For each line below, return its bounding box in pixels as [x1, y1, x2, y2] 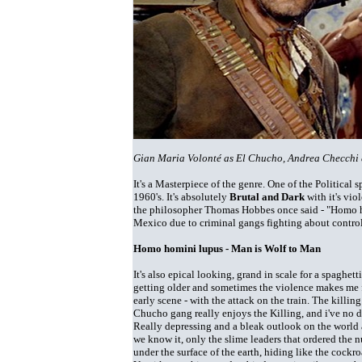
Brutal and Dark [229, 191, 305, 203]
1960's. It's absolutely [133, 191, 229, 203]
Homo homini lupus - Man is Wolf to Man [133, 242, 321, 255]
